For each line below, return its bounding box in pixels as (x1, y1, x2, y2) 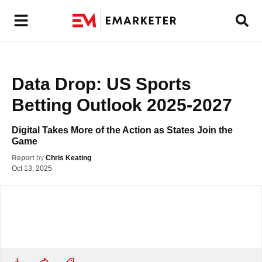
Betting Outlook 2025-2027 (12, 95, 232, 115)
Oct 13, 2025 (12, 164, 52, 173)
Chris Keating (46, 154, 91, 162)
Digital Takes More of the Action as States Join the (12, 125, 233, 135)
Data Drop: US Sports (12, 74, 191, 94)
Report (12, 154, 35, 162)
